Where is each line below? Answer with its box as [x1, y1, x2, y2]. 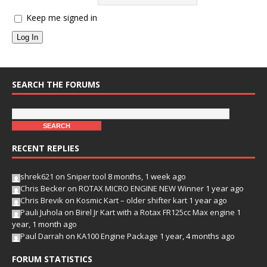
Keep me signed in [26, 12, 97, 24]
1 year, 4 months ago [160, 230, 235, 241]
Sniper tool [67, 170, 106, 182]
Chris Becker [20, 182, 66, 194]
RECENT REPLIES [12, 142, 79, 154]
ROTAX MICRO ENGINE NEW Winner [79, 182, 204, 194]
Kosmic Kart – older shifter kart [76, 194, 187, 206]
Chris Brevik [20, 194, 63, 206]
